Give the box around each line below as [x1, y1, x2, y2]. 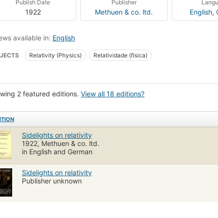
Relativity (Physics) [29, 51, 82, 59]
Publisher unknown [22, 176, 82, 185]
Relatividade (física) [93, 51, 147, 59]
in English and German [22, 147, 92, 156]
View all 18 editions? [81, 89, 145, 98]
